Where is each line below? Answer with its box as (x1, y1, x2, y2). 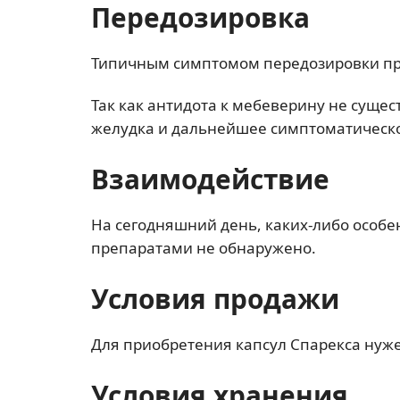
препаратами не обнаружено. (91, 237, 316, 258)
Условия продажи (91, 280, 339, 317)
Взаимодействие (91, 161, 329, 197)
